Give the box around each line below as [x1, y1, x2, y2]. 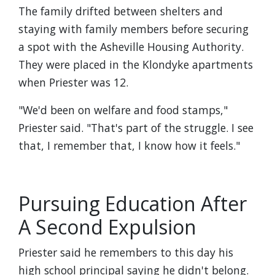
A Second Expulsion [18, 214, 196, 240]
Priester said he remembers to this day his [18, 245, 233, 260]
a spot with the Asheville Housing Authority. [18, 39, 244, 54]
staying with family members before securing [18, 21, 249, 36]
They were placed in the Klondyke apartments [18, 57, 253, 72]
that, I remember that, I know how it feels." [18, 138, 240, 153]
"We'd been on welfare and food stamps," [18, 103, 228, 117]
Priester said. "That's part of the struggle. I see [18, 120, 254, 135]
